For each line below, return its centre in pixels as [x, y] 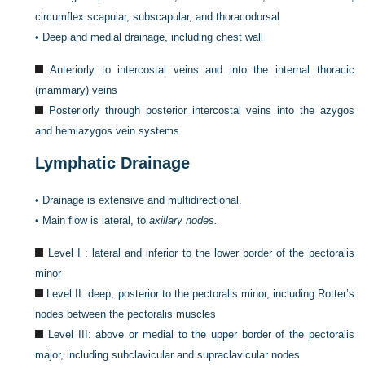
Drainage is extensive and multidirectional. [143, 200]
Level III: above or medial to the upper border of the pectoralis [201, 334]
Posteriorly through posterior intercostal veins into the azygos [202, 110]
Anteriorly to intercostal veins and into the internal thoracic [202, 70]
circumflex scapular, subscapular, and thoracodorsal [158, 17]
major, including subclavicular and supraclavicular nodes [168, 355]
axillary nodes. [184, 220]
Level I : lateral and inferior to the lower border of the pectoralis [201, 253]
